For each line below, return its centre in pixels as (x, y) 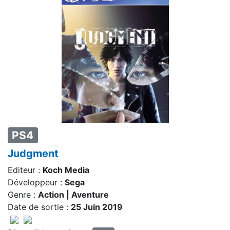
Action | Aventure (73, 195)
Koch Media (66, 170)
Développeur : (36, 183)
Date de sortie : (39, 207)
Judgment (33, 154)
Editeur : (25, 170)
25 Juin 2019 (97, 207)
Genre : (23, 195)
